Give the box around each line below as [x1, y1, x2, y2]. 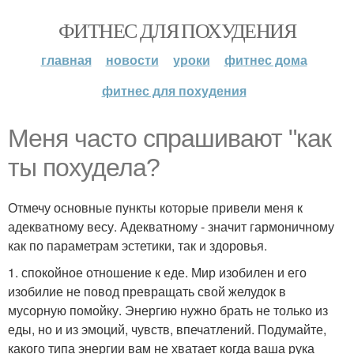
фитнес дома [224, 51, 307, 69]
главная [40, 51, 92, 69]
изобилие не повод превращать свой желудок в [8, 282, 286, 300]
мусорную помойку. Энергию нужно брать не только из [8, 301, 328, 319]
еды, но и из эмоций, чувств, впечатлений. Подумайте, [8, 320, 326, 338]
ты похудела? [8, 153, 160, 182]
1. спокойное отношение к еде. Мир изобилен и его [8, 263, 307, 281]
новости [105, 51, 159, 69]
